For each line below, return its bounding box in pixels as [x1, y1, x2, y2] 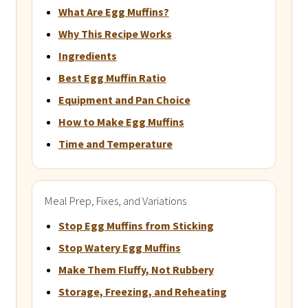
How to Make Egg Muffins [58, 114, 184, 129]
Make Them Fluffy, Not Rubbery [58, 262, 214, 276]
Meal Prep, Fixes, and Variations [44, 192, 186, 208]
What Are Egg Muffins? [58, 4, 169, 19]
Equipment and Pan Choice [58, 92, 190, 107]
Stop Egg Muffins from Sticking [58, 218, 214, 232]
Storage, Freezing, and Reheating [58, 284, 227, 298]
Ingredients [58, 48, 117, 63]
